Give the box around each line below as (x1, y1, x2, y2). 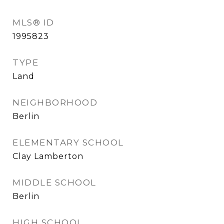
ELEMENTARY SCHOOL (12, 137, 124, 147)
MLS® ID (12, 17, 54, 27)
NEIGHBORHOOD (12, 97, 97, 107)
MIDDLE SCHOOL (12, 177, 96, 187)
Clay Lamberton (12, 151, 83, 161)
